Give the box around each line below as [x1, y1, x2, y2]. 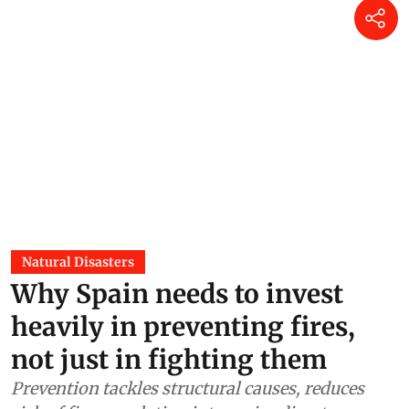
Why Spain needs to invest [11, 277, 343, 310]
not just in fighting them [11, 342, 327, 376]
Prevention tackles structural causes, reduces [11, 377, 364, 399]
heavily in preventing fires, [11, 309, 355, 343]
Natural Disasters [22, 253, 134, 270]
